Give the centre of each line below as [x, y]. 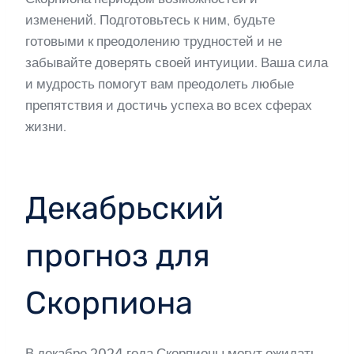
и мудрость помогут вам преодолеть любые [160, 84]
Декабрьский [124, 208]
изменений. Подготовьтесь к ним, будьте [150, 20]
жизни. [46, 126]
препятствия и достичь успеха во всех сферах [169, 105]
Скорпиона [109, 303]
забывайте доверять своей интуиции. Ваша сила [177, 62]
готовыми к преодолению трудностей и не [154, 41]
